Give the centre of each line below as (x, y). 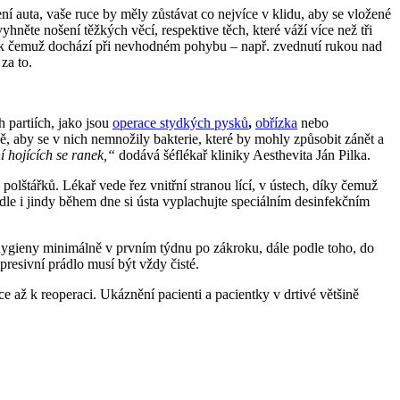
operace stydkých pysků (180, 123)
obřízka (276, 123)
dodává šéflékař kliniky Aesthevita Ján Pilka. (243, 155)
